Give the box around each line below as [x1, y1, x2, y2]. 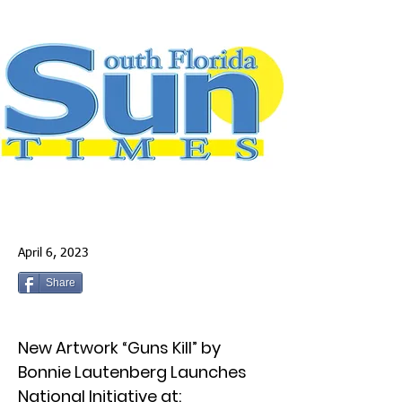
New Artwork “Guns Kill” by [18, 336, 221, 359]
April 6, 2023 [18, 247, 89, 259]
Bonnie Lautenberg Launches [18, 361, 247, 383]
